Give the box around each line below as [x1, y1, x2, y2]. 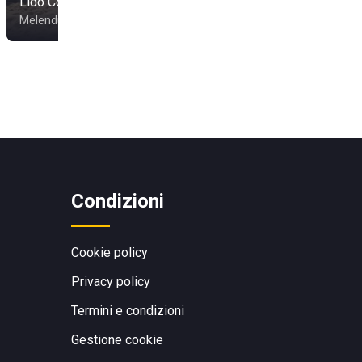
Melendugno [19, 14, 83, 27]
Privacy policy [71, 274, 150, 289]
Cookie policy [71, 245, 148, 260]
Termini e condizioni [71, 303, 184, 318]
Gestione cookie [71, 332, 163, 347]
